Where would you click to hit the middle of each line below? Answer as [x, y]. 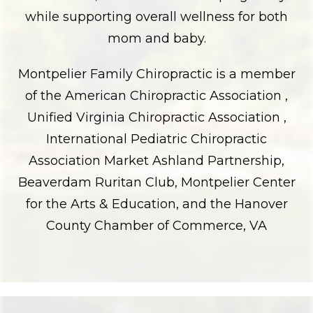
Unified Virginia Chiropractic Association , [156, 117]
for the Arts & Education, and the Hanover [156, 204]
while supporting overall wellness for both [156, 17]
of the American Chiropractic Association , [156, 96]
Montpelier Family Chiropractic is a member [156, 74]
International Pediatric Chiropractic [156, 139]
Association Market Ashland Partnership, [156, 161]
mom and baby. [156, 38]
